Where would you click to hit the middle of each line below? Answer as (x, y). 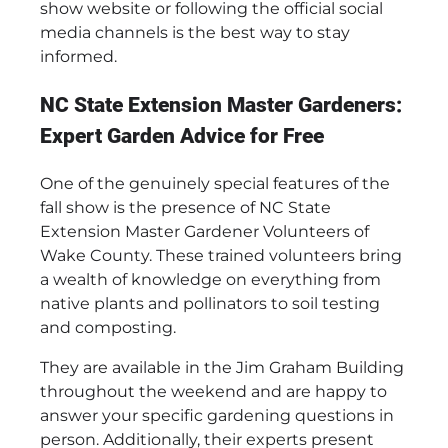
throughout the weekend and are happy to (213, 392)
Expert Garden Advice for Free (182, 135)
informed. (78, 56)
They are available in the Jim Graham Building (222, 368)
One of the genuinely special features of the (215, 184)
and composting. (108, 328)
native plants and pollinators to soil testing (210, 304)
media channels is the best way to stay (195, 32)
